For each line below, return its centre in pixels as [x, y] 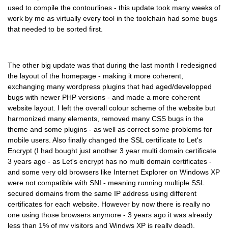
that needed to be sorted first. [55, 29]
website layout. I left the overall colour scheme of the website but [111, 108]
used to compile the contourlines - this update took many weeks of [114, 8]
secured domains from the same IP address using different [102, 193]
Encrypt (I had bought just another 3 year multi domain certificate [112, 150]
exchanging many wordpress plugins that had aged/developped [110, 86]
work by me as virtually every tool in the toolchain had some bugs [112, 19]
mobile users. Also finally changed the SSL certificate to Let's [105, 140]
